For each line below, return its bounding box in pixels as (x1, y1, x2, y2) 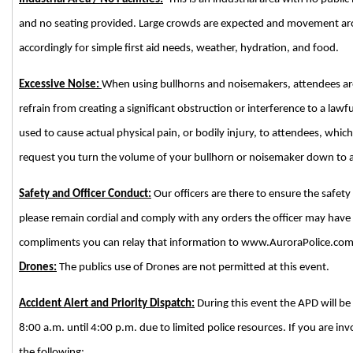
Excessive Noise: (19, 78, 102, 91)
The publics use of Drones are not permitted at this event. (57, 261, 329, 273)
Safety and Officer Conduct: (19, 188, 151, 200)
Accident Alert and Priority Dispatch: (19, 297, 195, 310)
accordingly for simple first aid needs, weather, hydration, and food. (19, 42, 339, 54)
